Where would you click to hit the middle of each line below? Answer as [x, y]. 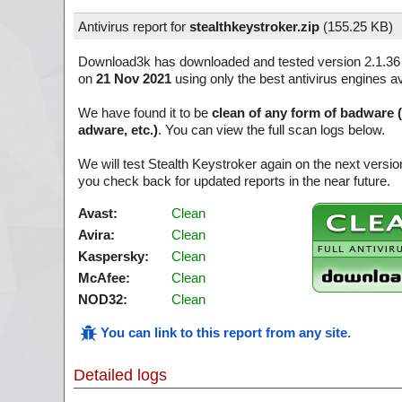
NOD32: [103, 299]
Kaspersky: [114, 256]
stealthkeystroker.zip [254, 26]
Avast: [98, 213]
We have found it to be [145, 113]
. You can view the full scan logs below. [271, 130]
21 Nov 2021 [134, 79]
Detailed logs [120, 375]
